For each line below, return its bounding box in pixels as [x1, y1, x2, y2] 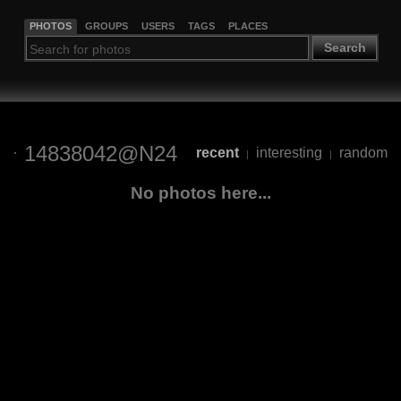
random [338, 145, 388, 161]
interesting [255, 145, 322, 161]
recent [195, 145, 239, 161]
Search [323, 40, 366, 55]
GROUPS [84, 20, 128, 31]
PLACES [227, 20, 268, 31]
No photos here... [130, 183, 271, 202]
